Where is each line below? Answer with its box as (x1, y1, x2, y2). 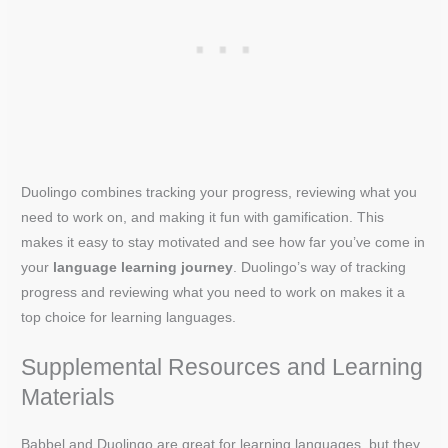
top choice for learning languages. (21, 309, 237, 325)
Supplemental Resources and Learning (21, 353, 424, 380)
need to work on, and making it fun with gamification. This (21, 209, 385, 225)
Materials (21, 383, 116, 410)
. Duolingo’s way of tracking (233, 259, 407, 275)
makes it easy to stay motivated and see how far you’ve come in (21, 234, 426, 250)
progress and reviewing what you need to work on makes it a (21, 284, 406, 300)
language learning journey (53, 259, 234, 275)
